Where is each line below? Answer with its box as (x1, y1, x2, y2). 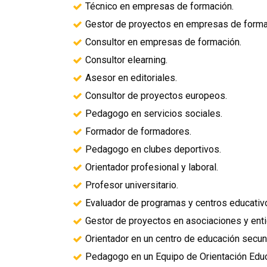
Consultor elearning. (85, 54, 167, 66)
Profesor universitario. (85, 179, 178, 191)
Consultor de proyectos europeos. (85, 90, 227, 101)
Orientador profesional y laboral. (85, 162, 218, 173)
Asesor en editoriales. (85, 72, 177, 83)
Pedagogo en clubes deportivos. (85, 144, 221, 155)
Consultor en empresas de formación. (85, 36, 241, 48)
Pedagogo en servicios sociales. (85, 108, 222, 119)
